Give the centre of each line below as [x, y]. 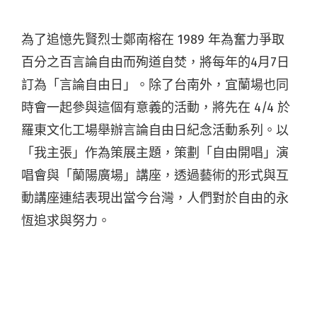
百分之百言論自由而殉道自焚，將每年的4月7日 [155, 62]
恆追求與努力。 [66, 220]
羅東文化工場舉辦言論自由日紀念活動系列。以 [155, 130]
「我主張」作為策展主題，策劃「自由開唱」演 [155, 152]
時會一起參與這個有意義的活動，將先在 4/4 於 [156, 107]
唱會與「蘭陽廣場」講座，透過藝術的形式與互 [155, 175]
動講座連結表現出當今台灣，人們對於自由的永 [155, 198]
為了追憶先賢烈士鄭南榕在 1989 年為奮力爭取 [153, 39]
